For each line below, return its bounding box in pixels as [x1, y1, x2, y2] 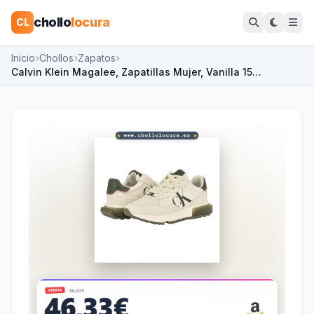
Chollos [39, 52, 74, 64]
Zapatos [78, 52, 116, 64]
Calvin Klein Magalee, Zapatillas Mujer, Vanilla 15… [11, 66, 261, 78]
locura [71, 15, 110, 29]
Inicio [11, 52, 35, 64]
